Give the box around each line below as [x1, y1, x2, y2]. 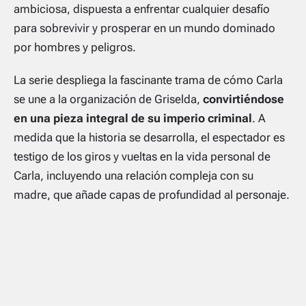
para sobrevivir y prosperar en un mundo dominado [14, 20, 275, 35]
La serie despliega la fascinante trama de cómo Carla [14, 72, 283, 87]
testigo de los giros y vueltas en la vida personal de [14, 149, 270, 163]
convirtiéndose [203, 92, 284, 106]
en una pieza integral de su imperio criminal [14, 111, 252, 125]
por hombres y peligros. [14, 40, 136, 54]
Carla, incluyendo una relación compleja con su [14, 168, 253, 182]
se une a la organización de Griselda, [14, 92, 203, 106]
